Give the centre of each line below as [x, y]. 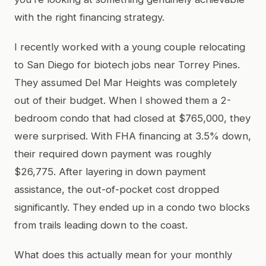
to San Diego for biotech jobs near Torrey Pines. [127, 64]
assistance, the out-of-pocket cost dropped [117, 189]
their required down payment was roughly [113, 153]
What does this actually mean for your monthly [123, 254]
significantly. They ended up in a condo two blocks [132, 207]
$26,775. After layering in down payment [110, 171]
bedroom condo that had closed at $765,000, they [132, 118]
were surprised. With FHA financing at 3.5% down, [133, 136]
